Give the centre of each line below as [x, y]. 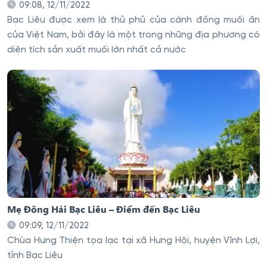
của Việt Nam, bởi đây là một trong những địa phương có [133, 35]
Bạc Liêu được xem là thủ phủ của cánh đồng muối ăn [133, 20]
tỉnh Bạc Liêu [35, 256]
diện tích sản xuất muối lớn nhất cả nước [97, 50]
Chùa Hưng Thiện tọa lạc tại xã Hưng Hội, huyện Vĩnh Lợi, [133, 241]
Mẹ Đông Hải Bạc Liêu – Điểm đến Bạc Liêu [104, 209]
